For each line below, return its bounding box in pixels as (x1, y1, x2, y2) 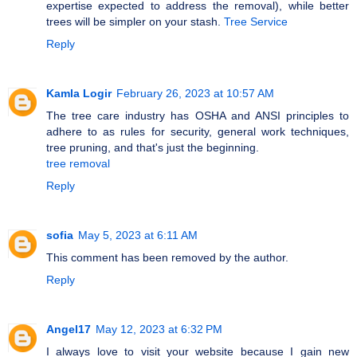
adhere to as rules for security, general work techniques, (46, 125, 349, 139)
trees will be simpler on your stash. (46, 15, 224, 29)
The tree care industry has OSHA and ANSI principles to (46, 109, 349, 123)
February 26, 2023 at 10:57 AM (116, 87, 274, 100)
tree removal (46, 157, 110, 171)
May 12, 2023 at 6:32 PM (96, 323, 222, 336)
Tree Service (224, 15, 288, 29)
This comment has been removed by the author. (46, 251, 288, 265)
